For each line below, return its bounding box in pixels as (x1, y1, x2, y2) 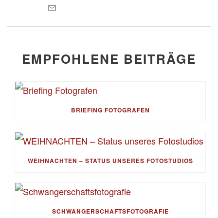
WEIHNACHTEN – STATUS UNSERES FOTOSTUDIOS (27, 156, 193, 165)
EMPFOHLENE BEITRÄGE (22, 49, 196, 68)
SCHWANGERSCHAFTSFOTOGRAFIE (52, 206, 169, 216)
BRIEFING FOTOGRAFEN (71, 105, 150, 114)
